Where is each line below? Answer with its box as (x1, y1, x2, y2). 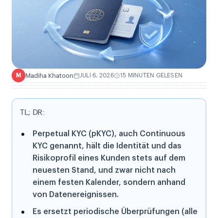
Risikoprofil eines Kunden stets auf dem (33, 154, 185, 163)
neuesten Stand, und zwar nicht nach (33, 166, 176, 175)
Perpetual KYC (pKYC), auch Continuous (33, 130, 185, 138)
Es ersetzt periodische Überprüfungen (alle (33, 208, 198, 216)
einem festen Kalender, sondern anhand (33, 179, 185, 187)
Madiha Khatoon (25, 72, 73, 79)
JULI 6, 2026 (80, 72, 114, 78)
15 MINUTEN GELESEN (120, 72, 183, 78)
